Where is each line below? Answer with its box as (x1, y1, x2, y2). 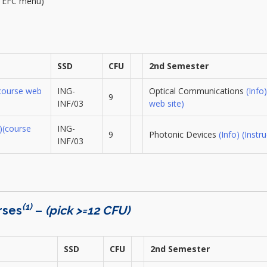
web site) (148, 97, 184, 109)
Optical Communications (148, 85, 246, 97)
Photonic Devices (148, 128, 219, 140)
